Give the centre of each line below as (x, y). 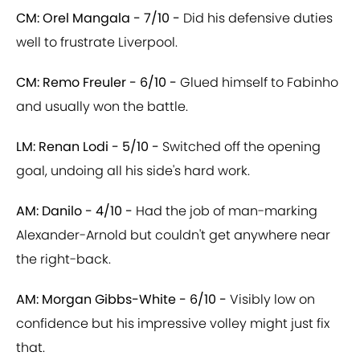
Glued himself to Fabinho (259, 83)
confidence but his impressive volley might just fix (173, 324)
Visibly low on (271, 300)
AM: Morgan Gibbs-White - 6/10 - (121, 300)
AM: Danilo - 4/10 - (76, 211)
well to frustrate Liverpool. (97, 43)
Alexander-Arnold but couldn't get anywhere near (173, 235)
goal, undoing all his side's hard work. (133, 171)
